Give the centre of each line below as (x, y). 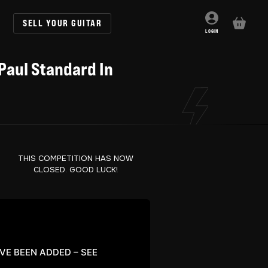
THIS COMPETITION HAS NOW (75, 158)
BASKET (247, 26)
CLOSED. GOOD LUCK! (75, 170)
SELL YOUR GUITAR (63, 23)
